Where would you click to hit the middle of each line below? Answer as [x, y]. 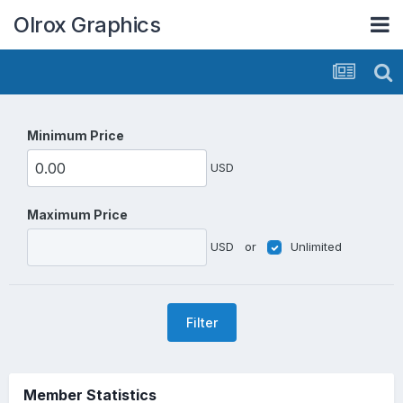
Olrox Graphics [87, 24]
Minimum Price [76, 135]
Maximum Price [77, 215]
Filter [201, 322]
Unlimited [316, 246]
